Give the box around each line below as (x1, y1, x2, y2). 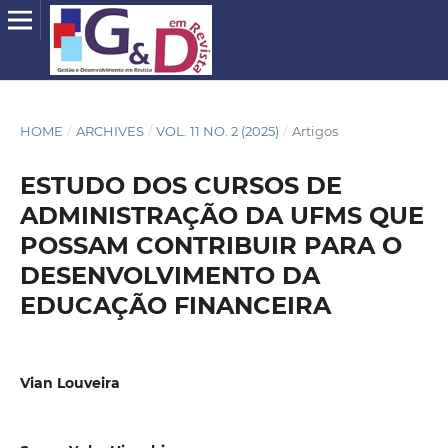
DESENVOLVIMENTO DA (19, 260, 320, 290)
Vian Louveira (19, 374, 120, 392)
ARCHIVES (75, 122, 144, 139)
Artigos (291, 122, 338, 139)
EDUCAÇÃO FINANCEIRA (19, 290, 331, 320)
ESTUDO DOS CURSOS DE (19, 170, 342, 200)
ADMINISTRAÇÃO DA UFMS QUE (19, 200, 424, 230)
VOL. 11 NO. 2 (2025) (156, 122, 280, 139)
